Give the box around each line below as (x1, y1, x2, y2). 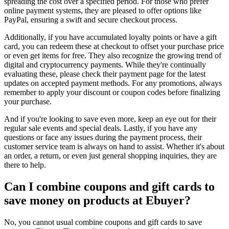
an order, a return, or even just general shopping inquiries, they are (4, 151, 217, 161)
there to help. (4, 161, 46, 170)
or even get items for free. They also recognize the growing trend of (4, 51, 221, 60)
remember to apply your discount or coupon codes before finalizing (4, 88, 220, 97)
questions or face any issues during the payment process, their (4, 133, 202, 142)
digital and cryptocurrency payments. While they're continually (4, 60, 206, 70)
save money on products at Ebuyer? (4, 194, 191, 207)
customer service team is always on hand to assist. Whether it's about (4, 142, 224, 151)
